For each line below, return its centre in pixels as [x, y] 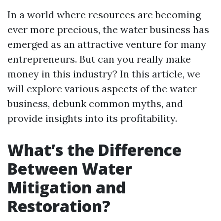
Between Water [70, 168]
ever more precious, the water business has [108, 29]
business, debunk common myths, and [95, 103]
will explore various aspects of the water [102, 89]
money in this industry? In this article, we [104, 74]
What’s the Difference [94, 150]
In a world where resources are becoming [104, 15]
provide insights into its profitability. [92, 118]
